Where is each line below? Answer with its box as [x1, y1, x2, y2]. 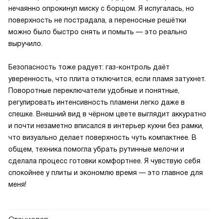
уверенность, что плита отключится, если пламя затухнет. [8, 75, 206, 83]
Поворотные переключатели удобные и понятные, [8, 87, 179, 94]
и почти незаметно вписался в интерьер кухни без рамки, [8, 122, 203, 130]
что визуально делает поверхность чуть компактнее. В [8, 133, 197, 141]
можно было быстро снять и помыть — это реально [8, 28, 187, 36]
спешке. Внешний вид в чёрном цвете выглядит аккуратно [8, 110, 206, 118]
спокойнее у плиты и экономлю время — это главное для [8, 169, 203, 176]
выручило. [8, 40, 43, 47]
